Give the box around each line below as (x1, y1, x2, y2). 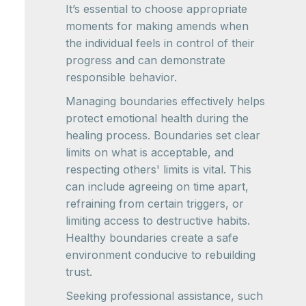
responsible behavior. (66, 70, 177, 84)
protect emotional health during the (66, 111, 249, 125)
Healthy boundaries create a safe (66, 230, 238, 245)
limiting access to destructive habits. (66, 213, 250, 227)
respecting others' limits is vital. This (66, 162, 251, 176)
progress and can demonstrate (66, 53, 225, 67)
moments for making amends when (66, 18, 249, 33)
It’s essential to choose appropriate (66, 1, 247, 16)
